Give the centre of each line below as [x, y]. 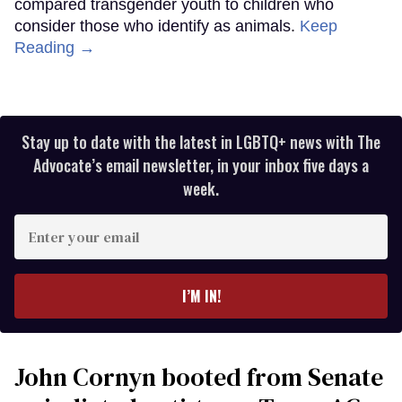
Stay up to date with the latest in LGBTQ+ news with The [201, 142]
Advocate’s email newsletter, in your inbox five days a [201, 166]
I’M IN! [201, 297]
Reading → [55, 48]
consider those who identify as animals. [157, 26]
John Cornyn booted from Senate [199, 377]
